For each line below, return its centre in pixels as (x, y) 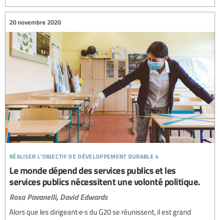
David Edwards (84, 196)
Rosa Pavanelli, (34, 196)
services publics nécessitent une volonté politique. (105, 181)
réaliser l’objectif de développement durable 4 (84, 155)
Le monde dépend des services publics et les (93, 170)
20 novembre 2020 (35, 22)
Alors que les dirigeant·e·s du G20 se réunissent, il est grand (100, 211)
